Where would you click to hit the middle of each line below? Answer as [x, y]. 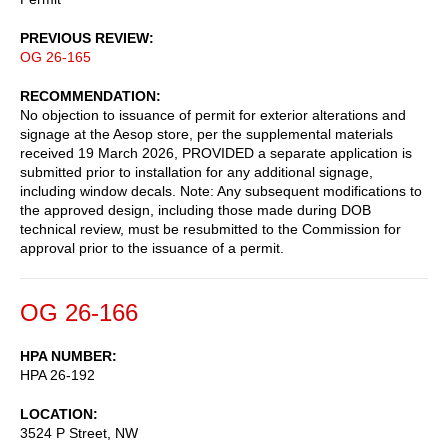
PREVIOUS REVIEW [84, 37]
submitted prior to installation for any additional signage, [196, 171]
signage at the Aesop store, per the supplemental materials [206, 133]
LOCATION [56, 413]
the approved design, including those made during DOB [195, 209]
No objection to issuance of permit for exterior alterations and [213, 114]
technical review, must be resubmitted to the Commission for [210, 228]
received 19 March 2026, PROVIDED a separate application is [216, 152]
